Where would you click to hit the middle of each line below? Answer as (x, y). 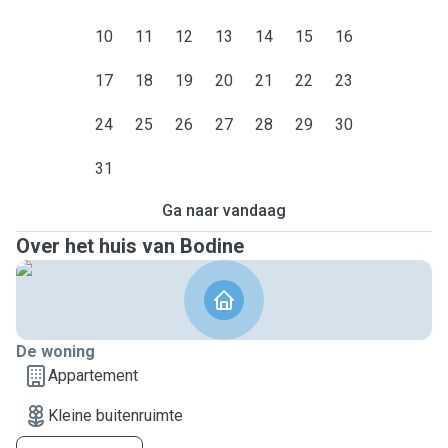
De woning (55, 351)
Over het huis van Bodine (130, 246)
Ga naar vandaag (224, 210)
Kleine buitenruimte (115, 415)
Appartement (93, 375)
